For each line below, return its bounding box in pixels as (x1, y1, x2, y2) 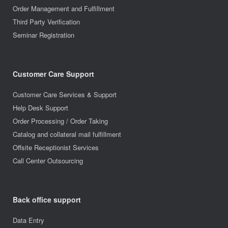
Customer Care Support (13, 69, 94, 79)
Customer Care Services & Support (13, 90, 117, 100)
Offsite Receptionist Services (13, 142, 99, 153)
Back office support (13, 194, 81, 205)
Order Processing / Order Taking (13, 116, 108, 126)
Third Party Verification (13, 17, 80, 27)
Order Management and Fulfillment (13, 4, 115, 14)
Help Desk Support (13, 103, 68, 113)
